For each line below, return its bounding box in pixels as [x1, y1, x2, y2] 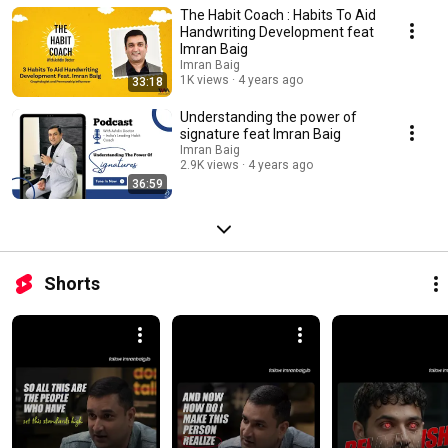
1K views [180, 72, 229, 87]
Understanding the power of [180, 108, 357, 125]
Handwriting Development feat [180, 23, 374, 40]
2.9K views [180, 157, 239, 172]
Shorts [44, 272, 100, 294]
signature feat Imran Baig [273, 125, 341, 142]
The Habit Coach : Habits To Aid [180, 6, 376, 23]
